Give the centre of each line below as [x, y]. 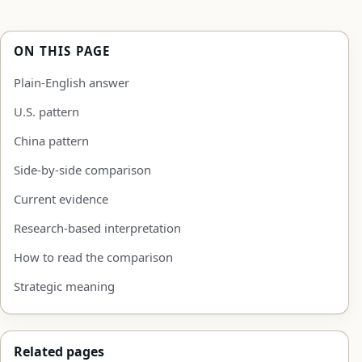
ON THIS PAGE [63, 51]
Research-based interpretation [97, 227]
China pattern [51, 140]
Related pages [59, 351]
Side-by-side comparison [82, 169]
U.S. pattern [46, 111]
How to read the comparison [93, 257]
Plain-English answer [72, 82]
